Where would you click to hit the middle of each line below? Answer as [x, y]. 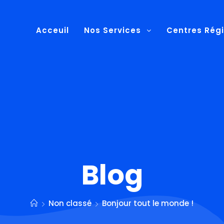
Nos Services [113, 30]
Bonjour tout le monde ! [148, 203]
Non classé [70, 203]
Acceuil [52, 30]
